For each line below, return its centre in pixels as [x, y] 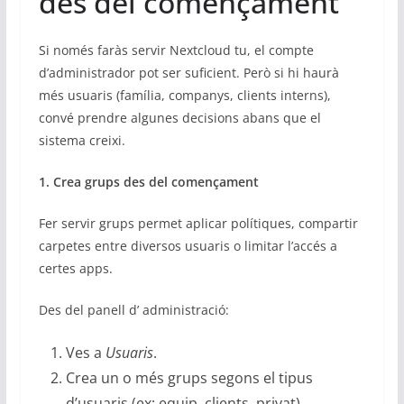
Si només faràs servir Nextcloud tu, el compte [176, 50]
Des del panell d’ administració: [133, 309]
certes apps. [75, 268]
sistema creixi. [82, 140]
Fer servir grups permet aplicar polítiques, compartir [198, 223]
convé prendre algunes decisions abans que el [179, 117]
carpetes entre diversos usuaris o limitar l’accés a [188, 245]
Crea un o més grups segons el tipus [189, 377]
